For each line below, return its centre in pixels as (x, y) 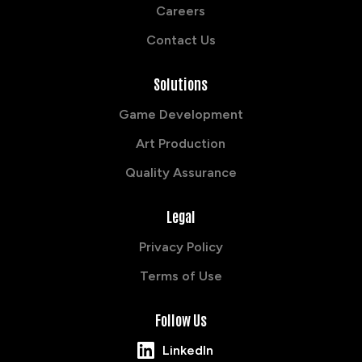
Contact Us (181, 40)
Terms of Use (181, 276)
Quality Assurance (181, 172)
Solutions (181, 83)
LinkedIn (188, 350)
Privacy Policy (181, 246)
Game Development (181, 114)
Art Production (181, 143)
